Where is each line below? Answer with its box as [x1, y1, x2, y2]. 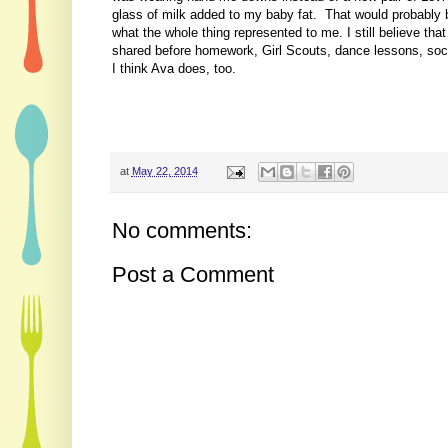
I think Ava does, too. [111, 60, 236, 76]
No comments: [111, 218, 252, 244]
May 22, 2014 [131, 164, 198, 177]
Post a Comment [111, 262, 274, 288]
